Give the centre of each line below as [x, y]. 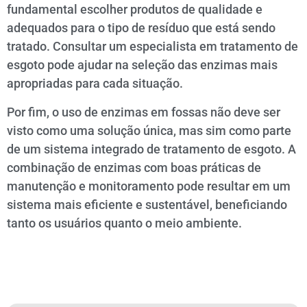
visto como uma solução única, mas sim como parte [149, 130]
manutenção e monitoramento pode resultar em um [149, 186]
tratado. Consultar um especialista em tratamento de [152, 47]
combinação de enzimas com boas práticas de [134, 167]
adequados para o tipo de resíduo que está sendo [141, 28]
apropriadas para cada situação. [95, 84]
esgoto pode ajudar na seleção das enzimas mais [142, 65]
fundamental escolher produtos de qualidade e [135, 10]
